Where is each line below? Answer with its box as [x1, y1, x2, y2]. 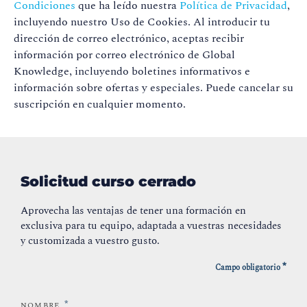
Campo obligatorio [215, 262, 280, 274]
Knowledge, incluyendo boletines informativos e [14, 63, 250, 80]
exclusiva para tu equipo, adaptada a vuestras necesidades [21, 218, 282, 234]
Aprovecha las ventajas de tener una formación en [21, 203, 246, 219]
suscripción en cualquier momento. [14, 96, 186, 113]
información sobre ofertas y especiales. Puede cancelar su [14, 79, 293, 97]
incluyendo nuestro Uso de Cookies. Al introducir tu [14, 14, 270, 31]
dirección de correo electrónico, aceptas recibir [14, 30, 244, 47]
